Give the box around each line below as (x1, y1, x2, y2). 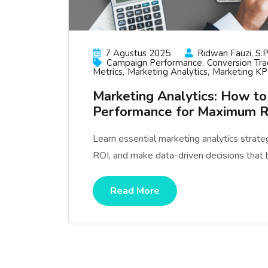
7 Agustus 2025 (105, 47, 170, 59)
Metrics (93, 66, 123, 78)
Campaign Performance (106, 57, 202, 69)
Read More (110, 184, 160, 197)
